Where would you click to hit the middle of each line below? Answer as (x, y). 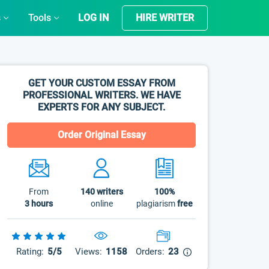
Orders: (150, 252)
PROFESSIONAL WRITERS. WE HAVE (101, 95)
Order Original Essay (101, 135)
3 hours (39, 204)
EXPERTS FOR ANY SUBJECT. (102, 107)
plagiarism (156, 204)
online (101, 204)
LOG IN (93, 18)
